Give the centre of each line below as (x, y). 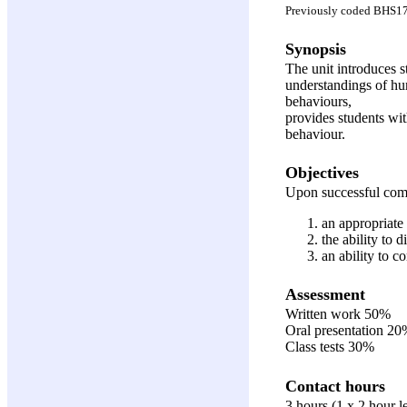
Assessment (325, 295)
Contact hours (335, 386)
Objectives (322, 172)
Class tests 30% (330, 347)
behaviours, (318, 101)
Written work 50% (338, 314)
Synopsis (316, 49)
